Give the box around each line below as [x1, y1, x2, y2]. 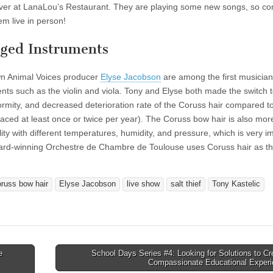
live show [127, 180, 160, 189]
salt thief [171, 180, 201, 189]
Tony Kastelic [212, 180, 260, 189]
